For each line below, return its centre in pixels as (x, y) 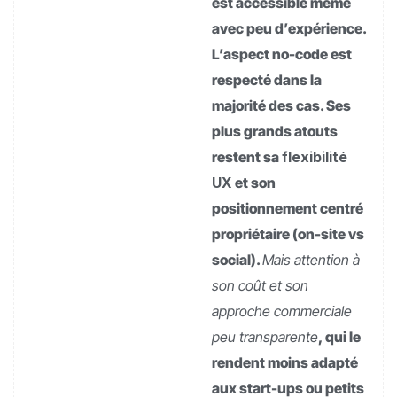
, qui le (339, 337)
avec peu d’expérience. (289, 29)
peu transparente (265, 337)
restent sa (247, 157)
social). (237, 260)
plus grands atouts (275, 132)
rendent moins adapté (285, 363)
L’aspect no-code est (282, 54)
